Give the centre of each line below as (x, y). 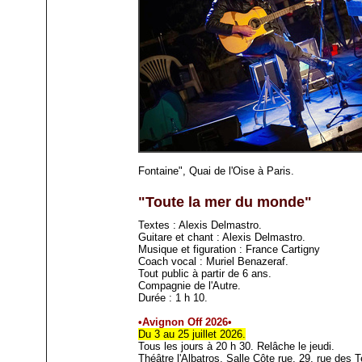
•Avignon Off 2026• (185, 322)
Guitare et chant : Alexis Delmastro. (222, 238)
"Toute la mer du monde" (225, 202)
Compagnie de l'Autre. (190, 286)
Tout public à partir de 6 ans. (205, 274)
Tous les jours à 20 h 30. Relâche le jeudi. (237, 347)
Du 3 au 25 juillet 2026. (192, 335)
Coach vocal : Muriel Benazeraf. (214, 262)
